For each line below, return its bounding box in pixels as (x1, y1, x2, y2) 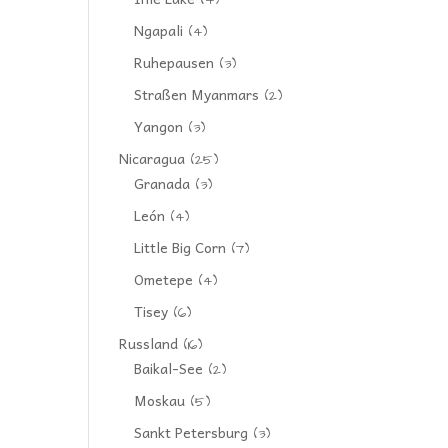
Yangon (134, 115, 184, 137)
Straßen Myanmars (134, 83, 260, 105)
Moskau (134, 389, 186, 411)
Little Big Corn (134, 236, 227, 258)
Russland (119, 332, 179, 354)
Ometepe (134, 268, 194, 290)
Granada (134, 172, 191, 194)
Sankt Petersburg (134, 421, 249, 443)
